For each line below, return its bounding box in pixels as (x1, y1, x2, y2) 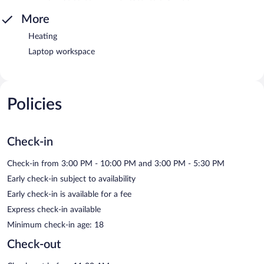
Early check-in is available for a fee (7, 190, 131, 199)
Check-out (7, 238, 61, 250)
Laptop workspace (28, 47, 95, 56)
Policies (7, 95, 62, 113)
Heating (28, 32, 57, 41)
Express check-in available (7, 205, 101, 214)
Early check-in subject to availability (7, 174, 136, 183)
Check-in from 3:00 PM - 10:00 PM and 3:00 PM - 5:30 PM (7, 159, 225, 168)
